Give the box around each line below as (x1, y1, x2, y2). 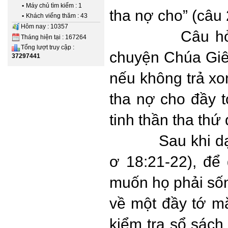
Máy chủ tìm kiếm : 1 (26, 2, 82, 9)
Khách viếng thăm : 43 (26, 12, 88, 19)
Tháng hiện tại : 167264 (21, 33, 87, 41)
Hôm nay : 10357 (21, 22, 68, 30)
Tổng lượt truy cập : (21, 44, 74, 51)
